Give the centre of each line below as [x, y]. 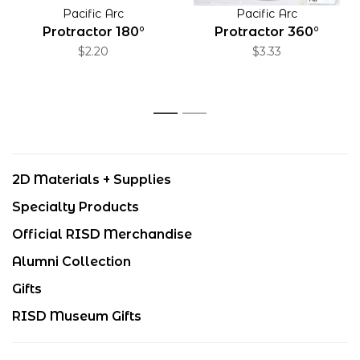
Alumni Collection [72, 262]
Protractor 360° [267, 32]
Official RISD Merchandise [102, 234]
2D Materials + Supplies [92, 180]
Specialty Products [76, 207]
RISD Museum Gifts [77, 316]
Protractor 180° [93, 32]
